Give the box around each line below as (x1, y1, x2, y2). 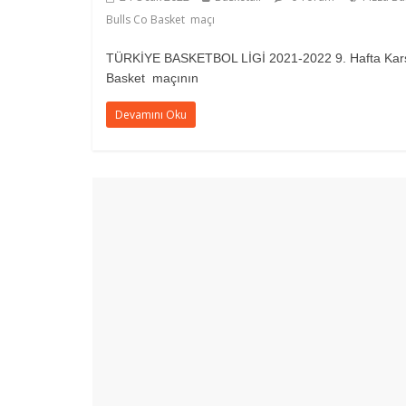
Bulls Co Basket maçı (106, 12, 215, 27)
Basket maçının (106, 71, 198, 85)
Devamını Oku (115, 107, 187, 122)
